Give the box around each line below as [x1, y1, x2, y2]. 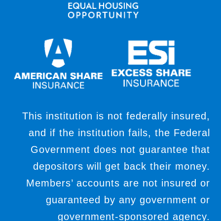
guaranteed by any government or [45, 194, 210, 206]
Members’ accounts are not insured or [26, 178, 210, 189]
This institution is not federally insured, [22, 110, 210, 122]
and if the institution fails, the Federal [28, 127, 210, 139]
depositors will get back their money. [33, 161, 210, 172]
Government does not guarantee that [30, 144, 210, 155]
